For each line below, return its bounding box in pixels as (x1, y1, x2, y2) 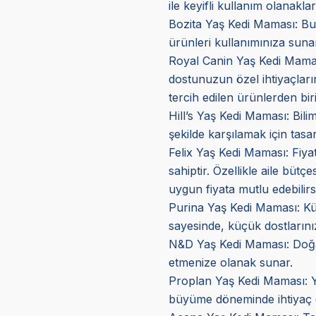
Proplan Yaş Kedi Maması (168, 273, 305, 288)
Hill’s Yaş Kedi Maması (168, 108, 286, 123)
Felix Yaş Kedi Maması (168, 145, 286, 159)
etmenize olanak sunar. (168, 255, 293, 269)
